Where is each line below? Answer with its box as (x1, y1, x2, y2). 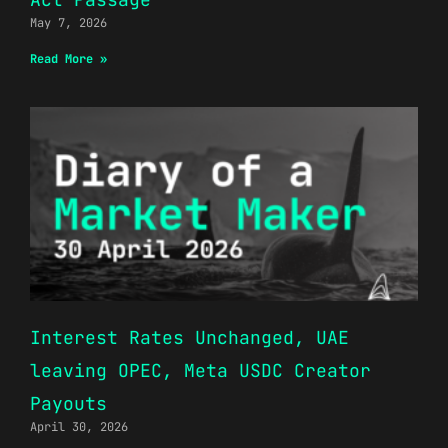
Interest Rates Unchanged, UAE (30, 325, 349, 349)
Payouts (30, 391, 107, 415)
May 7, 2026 (30, 14, 107, 31)
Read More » (30, 50, 107, 67)
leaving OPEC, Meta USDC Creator (30, 358, 371, 382)
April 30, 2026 (30, 418, 128, 435)
